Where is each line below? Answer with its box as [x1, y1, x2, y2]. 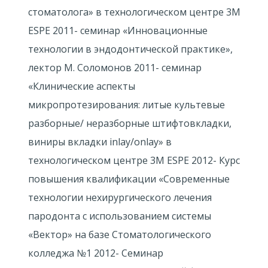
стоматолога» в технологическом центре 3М [28, 5, 240, 19]
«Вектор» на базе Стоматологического [28, 228, 211, 241]
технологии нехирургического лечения [28, 191, 212, 204]
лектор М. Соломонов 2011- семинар [28, 61, 202, 74]
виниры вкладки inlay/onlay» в [28, 135, 172, 148]
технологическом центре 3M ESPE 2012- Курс [28, 154, 240, 167]
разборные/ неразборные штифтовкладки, [28, 117, 232, 130]
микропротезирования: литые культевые [28, 98, 225, 111]
